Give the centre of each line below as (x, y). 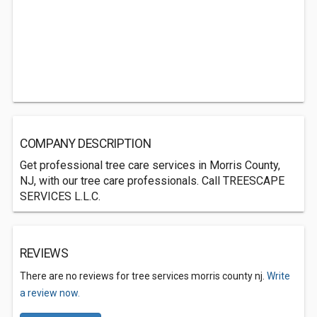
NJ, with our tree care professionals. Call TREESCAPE (152, 181)
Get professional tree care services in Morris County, (150, 165)
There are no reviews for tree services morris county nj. (143, 276)
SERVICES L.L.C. (60, 196)
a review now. (50, 293)
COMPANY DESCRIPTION (86, 144)
